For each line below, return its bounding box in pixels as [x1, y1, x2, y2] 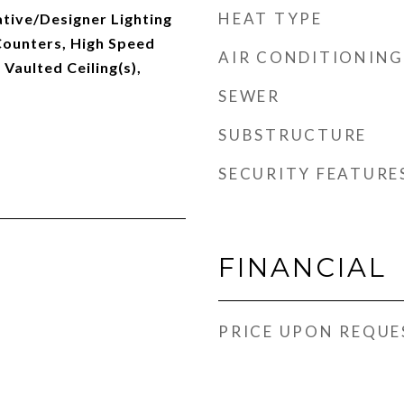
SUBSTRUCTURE [218, 125, 367, 144]
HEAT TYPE [218, 9, 323, 28]
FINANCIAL [218, 252, 387, 283]
